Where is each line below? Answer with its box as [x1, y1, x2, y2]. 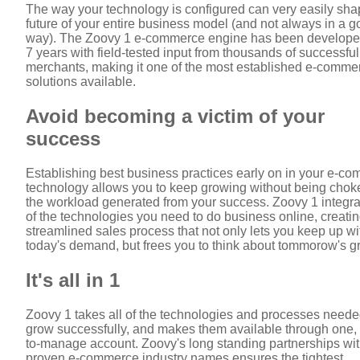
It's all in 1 [26, 268, 120, 291]
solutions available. [26, 74, 136, 88]
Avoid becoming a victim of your [26, 104, 325, 127]
